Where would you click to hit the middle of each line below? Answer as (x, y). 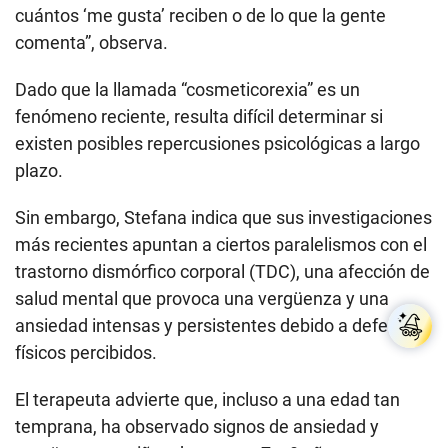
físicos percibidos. (86, 352)
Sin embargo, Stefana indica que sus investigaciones (223, 217)
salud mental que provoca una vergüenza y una (202, 298)
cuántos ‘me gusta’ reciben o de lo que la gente (200, 15)
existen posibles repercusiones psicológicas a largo (217, 143)
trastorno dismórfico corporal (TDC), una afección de (222, 271)
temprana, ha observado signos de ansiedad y (197, 426)
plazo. (39, 170)
